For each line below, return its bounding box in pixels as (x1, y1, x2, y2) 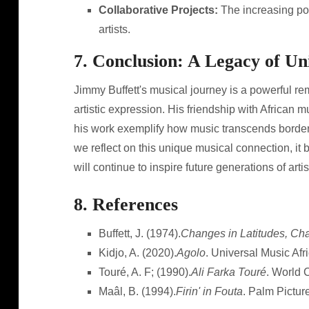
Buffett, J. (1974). (98, 228, 181, 239)
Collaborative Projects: (98, 4, 218, 16)
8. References (73, 195, 178, 215)
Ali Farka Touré (190, 266, 266, 278)
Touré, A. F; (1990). (98, 266, 191, 278)
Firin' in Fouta (175, 286, 243, 297)
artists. (98, 23, 130, 35)
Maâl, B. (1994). (98, 286, 176, 297)
